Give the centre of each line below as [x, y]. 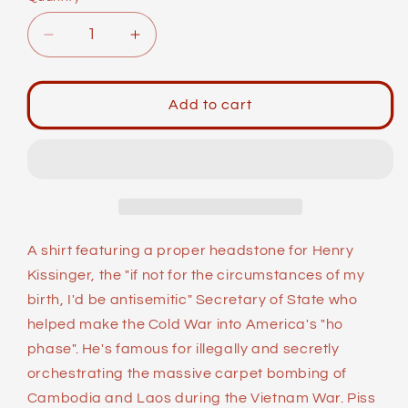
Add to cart [210, 105]
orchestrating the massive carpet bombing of [187, 373]
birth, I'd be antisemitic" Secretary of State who [192, 299]
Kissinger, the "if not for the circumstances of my [196, 275]
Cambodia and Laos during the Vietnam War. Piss [201, 398]
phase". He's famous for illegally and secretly [183, 348]
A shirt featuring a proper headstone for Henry [190, 250]
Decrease [85, 43]
